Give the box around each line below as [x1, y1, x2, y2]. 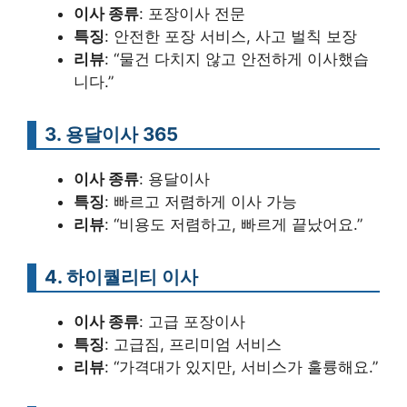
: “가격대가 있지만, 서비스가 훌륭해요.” [104, 358, 378, 377]
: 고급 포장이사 [139, 313, 245, 332]
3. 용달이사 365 [45, 123, 178, 146]
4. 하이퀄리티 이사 [45, 265, 198, 289]
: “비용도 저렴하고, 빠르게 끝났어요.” [104, 215, 362, 234]
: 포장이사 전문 [139, 5, 245, 24]
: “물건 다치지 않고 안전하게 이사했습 [104, 50, 369, 69]
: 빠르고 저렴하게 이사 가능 [104, 193, 297, 212]
